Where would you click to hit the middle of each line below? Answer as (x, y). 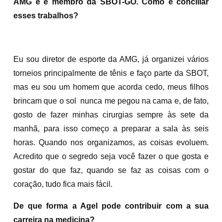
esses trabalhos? (46, 15)
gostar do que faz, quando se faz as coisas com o (111, 170)
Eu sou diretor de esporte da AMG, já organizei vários (111, 59)
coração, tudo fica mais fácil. (63, 184)
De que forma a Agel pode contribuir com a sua (111, 206)
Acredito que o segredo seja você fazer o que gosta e (111, 156)
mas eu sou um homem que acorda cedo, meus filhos (111, 87)
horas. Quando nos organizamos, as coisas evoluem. (111, 142)
